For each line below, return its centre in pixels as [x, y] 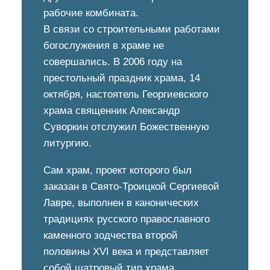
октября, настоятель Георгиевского [126, 94]
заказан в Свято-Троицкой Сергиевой [131, 187]
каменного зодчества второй [111, 235]
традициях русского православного [127, 219]
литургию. [67, 143]
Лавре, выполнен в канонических [121, 203]
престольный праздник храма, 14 [122, 78]
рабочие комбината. [91, 13]
